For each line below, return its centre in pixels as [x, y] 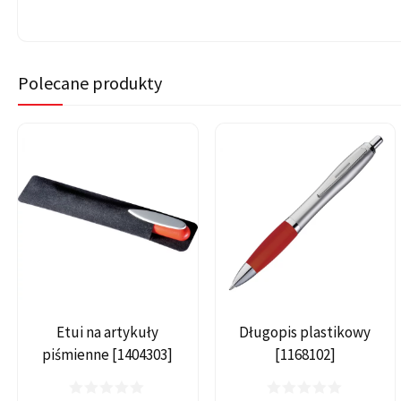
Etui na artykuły [108, 332]
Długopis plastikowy [305, 332]
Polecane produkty [90, 83]
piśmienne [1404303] [108, 354]
